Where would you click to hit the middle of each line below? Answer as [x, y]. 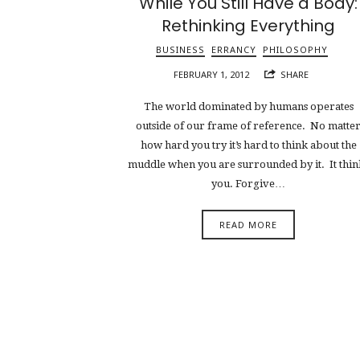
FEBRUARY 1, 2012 [211, 74]
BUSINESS [181, 49]
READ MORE [249, 224]
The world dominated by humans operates [248, 107]
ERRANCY [234, 49]
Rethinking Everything [249, 25]
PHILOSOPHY [296, 49]
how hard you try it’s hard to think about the [248, 145]
